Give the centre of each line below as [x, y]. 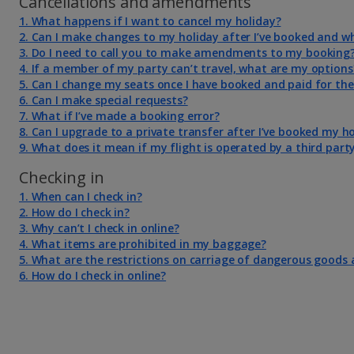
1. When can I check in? [81, 196]
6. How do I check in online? [93, 275]
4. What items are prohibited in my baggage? [143, 243]
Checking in [62, 177]
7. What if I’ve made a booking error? [119, 115]
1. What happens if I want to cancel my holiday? [150, 21]
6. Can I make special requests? [104, 100]
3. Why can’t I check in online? [99, 228]
